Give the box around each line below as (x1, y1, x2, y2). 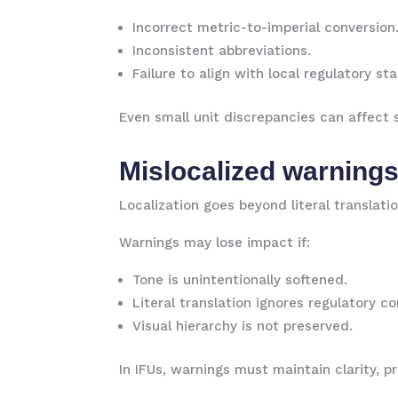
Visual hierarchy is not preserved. (132, 318, 354, 334)
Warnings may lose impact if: (119, 235, 311, 251)
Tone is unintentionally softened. (132, 272, 348, 288)
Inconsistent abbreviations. (132, 43, 312, 59)
